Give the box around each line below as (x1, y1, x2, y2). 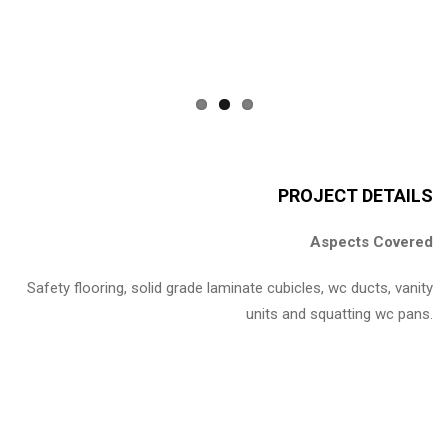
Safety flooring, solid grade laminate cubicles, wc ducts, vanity (27, 278, 433, 297)
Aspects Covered (310, 233, 433, 252)
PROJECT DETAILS (278, 184, 433, 206)
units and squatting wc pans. (246, 304, 433, 323)
